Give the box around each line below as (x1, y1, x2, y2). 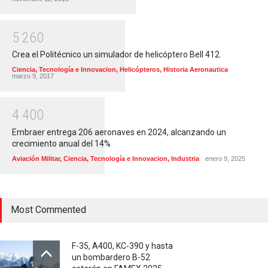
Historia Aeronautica (163, 66, 228, 74)
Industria (171, 154, 199, 162)
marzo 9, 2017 (12, 72, 54, 80)
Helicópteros (120, 66, 160, 74)
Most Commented (11, 203, 86, 215)
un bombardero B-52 (72, 252, 150, 262)
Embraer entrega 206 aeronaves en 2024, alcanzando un (12, 127, 226, 137)
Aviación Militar (12, 154, 60, 162)
